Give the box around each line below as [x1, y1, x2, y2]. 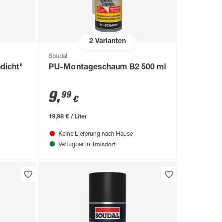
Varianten [93, 38, 126, 46]
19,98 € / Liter [49, 111, 87, 120]
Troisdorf [92, 139, 116, 148]
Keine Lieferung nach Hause [58, 131, 133, 137]
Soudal [49, 53, 68, 59]
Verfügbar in [58, 141, 92, 148]
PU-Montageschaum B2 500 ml [49, 63, 166, 72]
